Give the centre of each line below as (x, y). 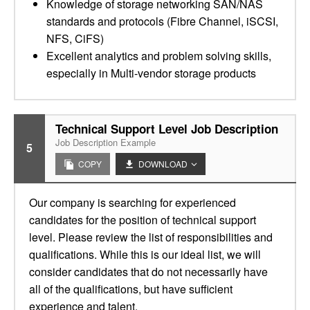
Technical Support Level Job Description (167, 129)
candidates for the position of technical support (143, 220)
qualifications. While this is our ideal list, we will (145, 254)
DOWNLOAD (163, 164)
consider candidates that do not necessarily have (148, 272)
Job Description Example (106, 142)
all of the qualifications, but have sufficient (131, 289)
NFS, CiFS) (75, 38)
